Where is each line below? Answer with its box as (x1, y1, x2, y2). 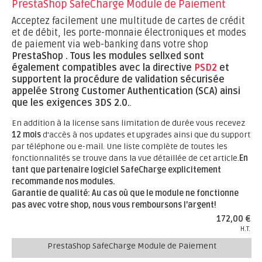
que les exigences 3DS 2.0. (12, 97, 130, 109)
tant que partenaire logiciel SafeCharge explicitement (12, 165, 221, 175)
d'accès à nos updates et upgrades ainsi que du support (41, 130, 250, 140)
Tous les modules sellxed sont (70, 50, 204, 62)
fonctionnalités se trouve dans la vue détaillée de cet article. (12, 153, 239, 163)
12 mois (12, 130, 41, 140)
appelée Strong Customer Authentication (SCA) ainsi (12, 85, 240, 97)
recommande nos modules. (12, 177, 115, 187)
